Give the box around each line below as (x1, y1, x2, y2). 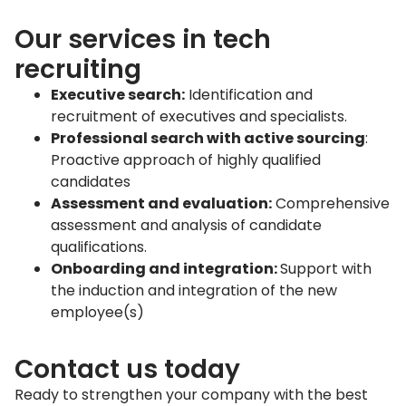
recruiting (14, 52, 141, 87)
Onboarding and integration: (51, 258, 280, 279)
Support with (280, 258, 372, 279)
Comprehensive (272, 193, 390, 214)
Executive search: (51, 84, 185, 105)
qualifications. (51, 237, 147, 257)
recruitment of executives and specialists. (51, 106, 347, 127)
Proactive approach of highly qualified (51, 150, 321, 170)
